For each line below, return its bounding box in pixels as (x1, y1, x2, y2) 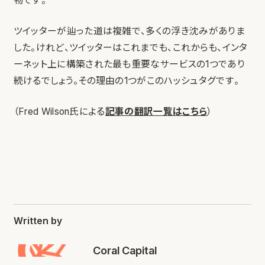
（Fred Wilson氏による (13, 105, 105, 117)
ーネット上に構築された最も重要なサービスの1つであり (13, 58, 245, 70)
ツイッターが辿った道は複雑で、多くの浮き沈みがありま (13, 25, 245, 37)
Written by (13, 215, 62, 227)
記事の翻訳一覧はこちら (105, 105, 208, 117)
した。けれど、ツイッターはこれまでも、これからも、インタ (13, 41, 248, 53)
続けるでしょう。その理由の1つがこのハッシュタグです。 (13, 75, 240, 86)
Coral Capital (92, 243, 157, 257)
